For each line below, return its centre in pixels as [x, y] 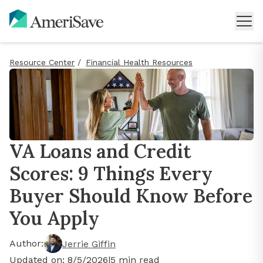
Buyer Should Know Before [131, 196]
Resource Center [42, 62]
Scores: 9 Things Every [111, 174]
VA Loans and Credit [100, 151]
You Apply [54, 218]
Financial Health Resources [139, 62]
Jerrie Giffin [89, 244]
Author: [26, 244]
